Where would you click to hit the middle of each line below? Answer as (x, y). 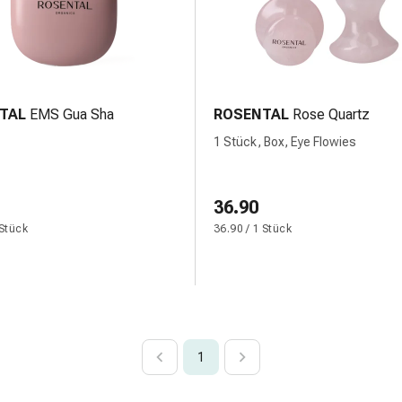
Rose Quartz (331, 114)
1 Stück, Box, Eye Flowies (285, 142)
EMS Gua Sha (72, 114)
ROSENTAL (251, 114)
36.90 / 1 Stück (253, 229)
